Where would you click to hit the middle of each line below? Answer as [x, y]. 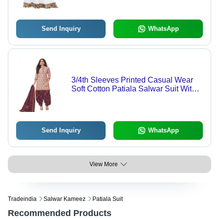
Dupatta [85, 98]
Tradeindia [22, 199]
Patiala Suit [108, 199]
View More [104, 164]
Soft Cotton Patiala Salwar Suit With [133, 89]
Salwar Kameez [65, 199]
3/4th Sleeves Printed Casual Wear [132, 80]
